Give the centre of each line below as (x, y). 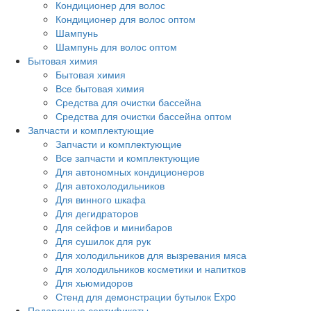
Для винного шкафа (101, 199)
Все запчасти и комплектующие (128, 157)
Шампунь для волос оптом (116, 46)
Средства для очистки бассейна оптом (144, 116)
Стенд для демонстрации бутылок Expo (146, 296)
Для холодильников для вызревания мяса (151, 254)
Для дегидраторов (97, 213)
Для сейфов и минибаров (114, 227)
